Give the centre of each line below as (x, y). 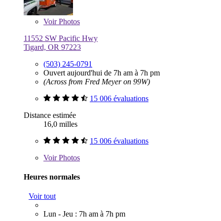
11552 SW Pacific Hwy (61, 38)
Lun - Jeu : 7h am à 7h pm (84, 214)
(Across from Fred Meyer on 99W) (97, 81)
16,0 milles (60, 124)
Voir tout (42, 196)
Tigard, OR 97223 (52, 47)
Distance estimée (50, 115)
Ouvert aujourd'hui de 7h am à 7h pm (102, 73)
